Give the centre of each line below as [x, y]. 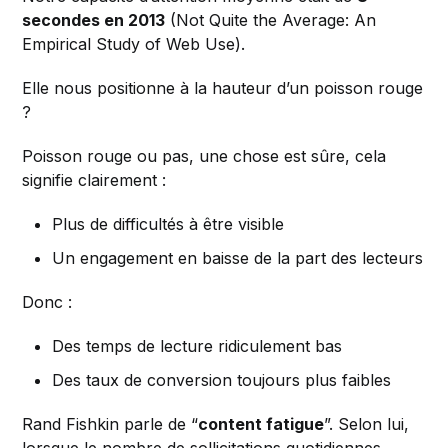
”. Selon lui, [367, 424]
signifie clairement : [94, 180]
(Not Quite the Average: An [271, 20]
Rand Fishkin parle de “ [110, 424]
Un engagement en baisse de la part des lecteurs [238, 258]
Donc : [47, 302]
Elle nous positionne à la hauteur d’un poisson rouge [223, 88]
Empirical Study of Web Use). [134, 44]
